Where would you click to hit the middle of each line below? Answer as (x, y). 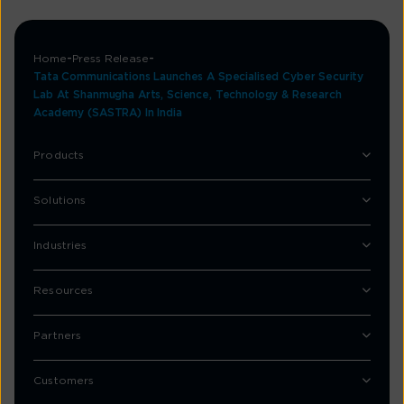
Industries (60, 246)
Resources (64, 291)
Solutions (60, 201)
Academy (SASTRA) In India (108, 113)
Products (59, 156)
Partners (58, 336)
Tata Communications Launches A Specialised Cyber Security (199, 77)
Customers (64, 381)
